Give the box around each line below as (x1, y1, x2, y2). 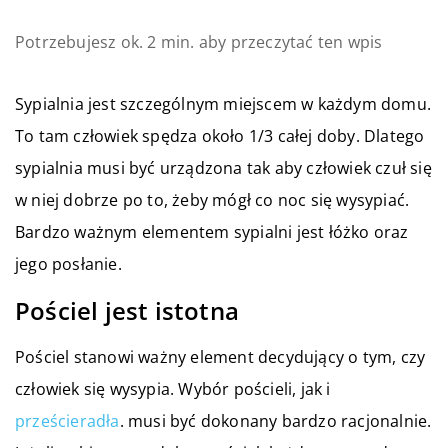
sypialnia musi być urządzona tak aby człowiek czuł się (15, 157, 432, 180)
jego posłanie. (15, 253, 122, 276)
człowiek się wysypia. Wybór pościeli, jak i (15, 378, 331, 401)
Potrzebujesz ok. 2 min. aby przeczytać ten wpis (15, 31, 383, 54)
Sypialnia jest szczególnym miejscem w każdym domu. (15, 93, 432, 116)
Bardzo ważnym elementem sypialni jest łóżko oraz (15, 221, 409, 244)
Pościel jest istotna (15, 294, 239, 328)
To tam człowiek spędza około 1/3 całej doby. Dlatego (15, 125, 425, 148)
